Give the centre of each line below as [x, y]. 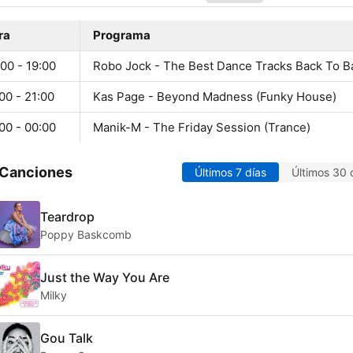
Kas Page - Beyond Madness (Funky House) [215, 97]
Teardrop [67, 216]
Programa [122, 35]
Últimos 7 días [230, 173]
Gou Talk [67, 338]
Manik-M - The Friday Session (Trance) [202, 128]
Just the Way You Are [105, 277]
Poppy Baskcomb [86, 234]
